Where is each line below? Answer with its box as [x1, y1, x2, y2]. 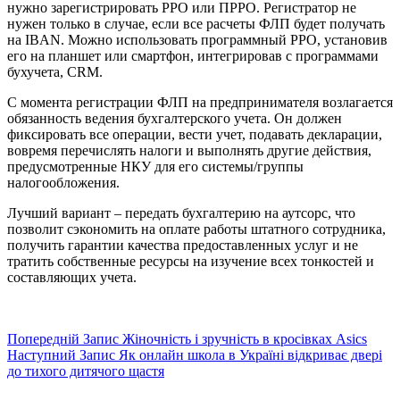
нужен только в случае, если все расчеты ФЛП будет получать [7, 16, 385, 32]
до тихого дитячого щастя [7, 363, 164, 379]
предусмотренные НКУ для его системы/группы [7, 159, 304, 175]
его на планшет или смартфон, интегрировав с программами [7, 48, 379, 64]
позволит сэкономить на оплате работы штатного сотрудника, [7, 221, 386, 237]
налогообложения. [7, 175, 120, 191]
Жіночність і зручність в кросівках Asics [122, 331, 367, 347]
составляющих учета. [7, 270, 137, 286]
